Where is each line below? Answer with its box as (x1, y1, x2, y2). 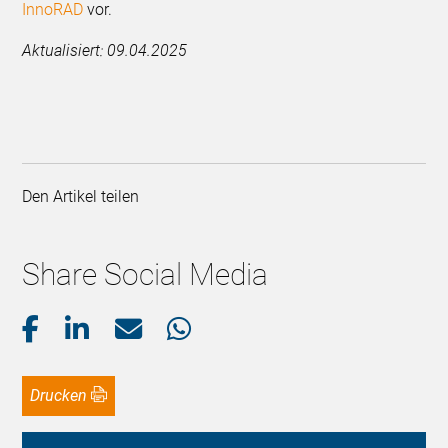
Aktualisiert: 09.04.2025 (22, 41, 188, 61)
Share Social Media (22, 257, 269, 293)
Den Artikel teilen (22, 187, 148, 207)
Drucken (40, 386, 88, 406)
